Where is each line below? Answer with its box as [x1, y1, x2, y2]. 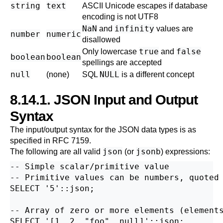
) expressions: [161, 147, 210, 156]
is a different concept [119, 70, 194, 79]
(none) [46, 70, 69, 79]
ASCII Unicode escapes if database [82, 1, 208, 10]
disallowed [82, 35, 120, 44]
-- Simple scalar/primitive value [10, 162, 169, 171]
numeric [46, 29, 81, 39]
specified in [10, 136, 52, 145]
